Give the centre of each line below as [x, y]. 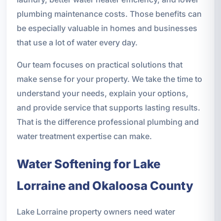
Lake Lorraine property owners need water [96, 211]
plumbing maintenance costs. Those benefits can [109, 14]
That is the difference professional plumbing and [108, 122]
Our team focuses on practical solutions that [99, 64]
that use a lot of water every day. [77, 42]
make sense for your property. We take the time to [109, 79]
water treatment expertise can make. [84, 136]
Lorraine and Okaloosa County [105, 185]
